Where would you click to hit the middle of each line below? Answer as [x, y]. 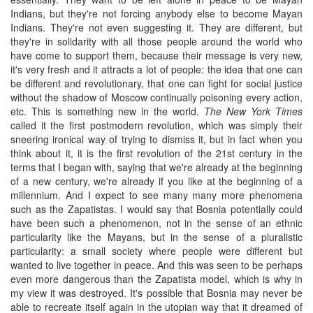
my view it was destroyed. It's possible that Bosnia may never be [156, 292]
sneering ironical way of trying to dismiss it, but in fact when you [156, 139]
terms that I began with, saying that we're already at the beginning [156, 167]
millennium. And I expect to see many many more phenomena [156, 195]
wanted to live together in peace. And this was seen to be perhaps [156, 264]
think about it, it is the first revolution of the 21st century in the [156, 153]
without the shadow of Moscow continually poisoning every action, [156, 97]
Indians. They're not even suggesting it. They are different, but [156, 27]
